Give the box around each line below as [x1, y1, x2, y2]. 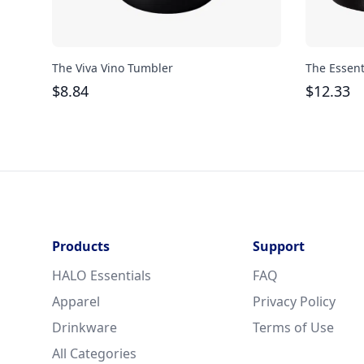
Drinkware [52, 318, 117, 336]
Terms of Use [253, 318, 334, 336]
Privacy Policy [253, 292, 336, 310]
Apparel [52, 292, 100, 310]
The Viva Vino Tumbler [52, 59, 173, 76]
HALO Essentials [52, 266, 151, 284]
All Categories [52, 344, 136, 362]
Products [52, 236, 110, 255]
